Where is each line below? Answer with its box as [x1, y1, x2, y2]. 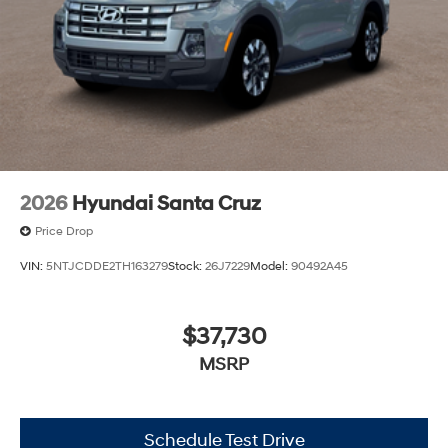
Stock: [168, 259, 205, 275]
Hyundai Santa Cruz [72, 191, 261, 216]
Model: [250, 259, 291, 275]
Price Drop [35, 223, 93, 239]
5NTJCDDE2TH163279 [46, 259, 168, 275]
